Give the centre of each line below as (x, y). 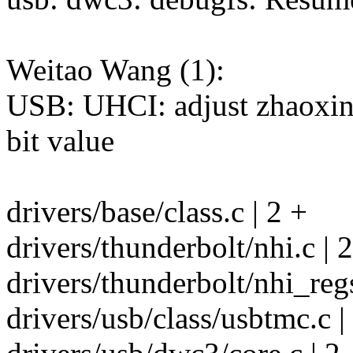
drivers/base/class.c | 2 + (157, 212)
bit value (60, 141)
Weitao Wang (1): (115, 70)
